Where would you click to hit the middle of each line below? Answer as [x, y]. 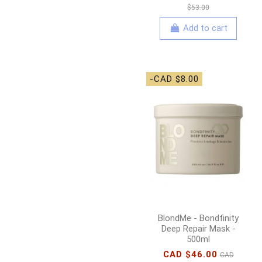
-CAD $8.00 [174, 79]
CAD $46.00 [190, 254]
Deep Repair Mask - [198, 228]
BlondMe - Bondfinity [198, 218]
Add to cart [205, 28]
